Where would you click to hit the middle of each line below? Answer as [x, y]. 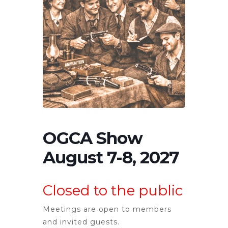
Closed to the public [113, 190]
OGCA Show [93, 138]
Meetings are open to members [107, 209]
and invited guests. [81, 222]
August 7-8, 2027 [111, 157]
